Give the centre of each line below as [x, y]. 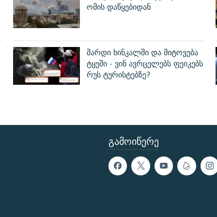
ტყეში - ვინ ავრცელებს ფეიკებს [145, 64]
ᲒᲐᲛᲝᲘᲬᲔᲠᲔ [134, 141]
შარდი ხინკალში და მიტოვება [142, 53]
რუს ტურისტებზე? [118, 75]
